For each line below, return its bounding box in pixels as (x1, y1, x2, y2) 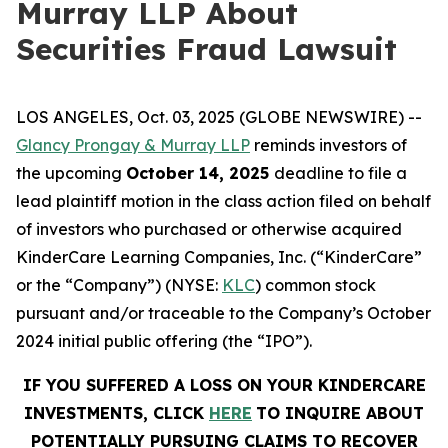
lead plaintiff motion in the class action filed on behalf (16, 191, 431, 211)
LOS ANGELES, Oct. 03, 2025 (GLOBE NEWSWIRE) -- (16, 107, 422, 127)
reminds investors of (250, 135, 407, 155)
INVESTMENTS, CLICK (24, 403, 209, 423)
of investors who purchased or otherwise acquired (16, 219, 402, 239)
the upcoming (16, 163, 126, 183)
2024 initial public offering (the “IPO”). (16, 331, 312, 351)
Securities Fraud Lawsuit (16, 30, 397, 68)
